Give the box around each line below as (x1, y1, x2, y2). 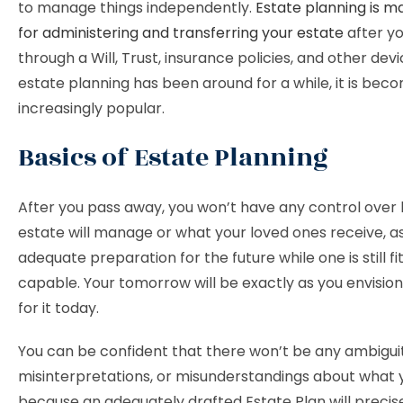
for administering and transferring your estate (18, 22, 344, 43)
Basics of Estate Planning (18, 139, 334, 177)
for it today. (18, 298, 103, 318)
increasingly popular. (18, 98, 168, 119)
